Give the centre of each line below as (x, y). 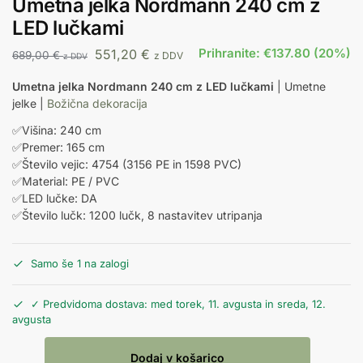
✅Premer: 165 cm (58, 147)
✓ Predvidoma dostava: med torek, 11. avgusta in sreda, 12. (178, 304)
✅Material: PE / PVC (66, 181)
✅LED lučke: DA (55, 199)
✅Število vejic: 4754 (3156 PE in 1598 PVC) (127, 164)
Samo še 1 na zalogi (80, 263)
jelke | (30, 104)
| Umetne (300, 87)
